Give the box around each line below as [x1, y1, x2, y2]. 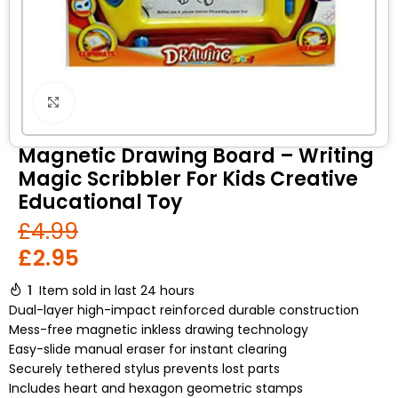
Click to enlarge [73, 94, 169, 110]
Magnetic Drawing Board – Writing [18, 142, 374, 170]
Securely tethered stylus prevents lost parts [9, 360, 280, 378]
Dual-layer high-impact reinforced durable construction [9, 301, 359, 319]
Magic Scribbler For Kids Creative [18, 165, 358, 193]
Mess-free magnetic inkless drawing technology [9, 321, 308, 338]
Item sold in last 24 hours [39, 282, 195, 299]
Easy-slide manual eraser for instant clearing [9, 340, 287, 358]
